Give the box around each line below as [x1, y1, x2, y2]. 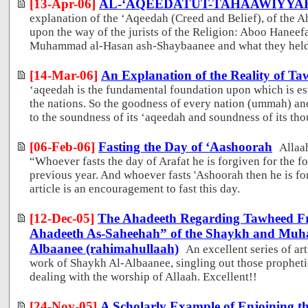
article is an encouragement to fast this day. [30, 181, 240, 195]
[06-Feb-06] [30, 139, 95, 154]
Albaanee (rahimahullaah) [30, 241, 179, 256]
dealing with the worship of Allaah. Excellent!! [30, 269, 257, 283]
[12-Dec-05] [30, 210, 94, 225]
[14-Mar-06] [30, 67, 98, 82]
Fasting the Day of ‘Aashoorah [98, 139, 272, 154]
